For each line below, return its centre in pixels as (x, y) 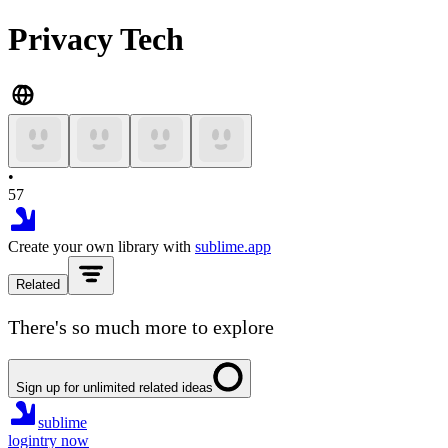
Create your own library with (99, 246)
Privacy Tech (96, 39)
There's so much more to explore (141, 326)
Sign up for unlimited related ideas (114, 387)
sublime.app (233, 246)
